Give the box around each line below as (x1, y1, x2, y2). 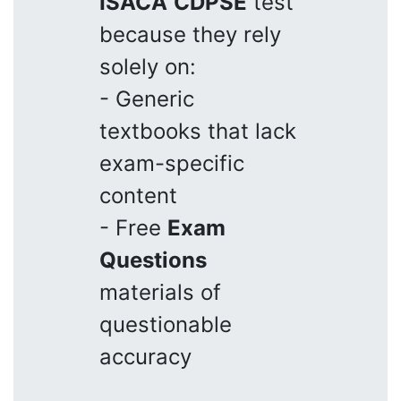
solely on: (99, 53, 196, 80)
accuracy (99, 343, 192, 370)
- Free (99, 214, 167, 241)
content (99, 182, 177, 209)
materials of (99, 278, 221, 305)
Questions (99, 246, 207, 273)
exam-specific (99, 149, 244, 176)
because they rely (99, 21, 281, 47)
